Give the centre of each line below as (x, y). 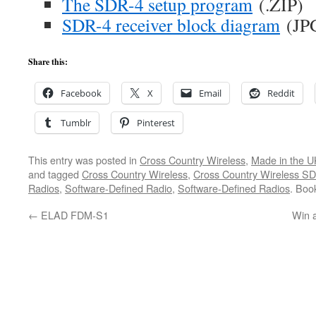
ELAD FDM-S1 (73, 215)
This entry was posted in (84, 160)
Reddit (281, 93)
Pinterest (156, 123)
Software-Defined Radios (234, 188)
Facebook (81, 93)
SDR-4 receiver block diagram (171, 25)
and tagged (55, 174)
